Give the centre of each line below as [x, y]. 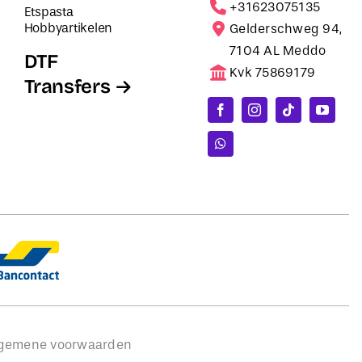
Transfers [67, 86]
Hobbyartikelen [68, 27]
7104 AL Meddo [278, 51]
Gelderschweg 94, [286, 29]
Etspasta [48, 11]
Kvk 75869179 [273, 73]
